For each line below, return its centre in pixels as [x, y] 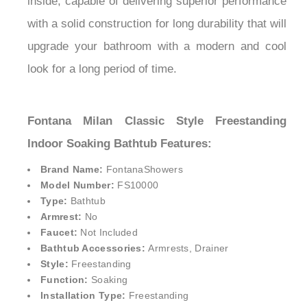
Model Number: [79, 208]
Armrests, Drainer [188, 271]
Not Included [109, 255]
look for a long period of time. [102, 92]
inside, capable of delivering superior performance [157, 24]
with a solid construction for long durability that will [157, 47]
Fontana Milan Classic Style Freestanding [157, 144]
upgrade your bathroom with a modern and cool [157, 69]
